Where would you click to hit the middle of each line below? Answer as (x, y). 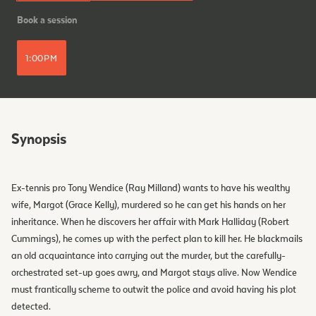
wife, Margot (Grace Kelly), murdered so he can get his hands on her (148, 206)
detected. (31, 307)
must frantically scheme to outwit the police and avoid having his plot (154, 290)
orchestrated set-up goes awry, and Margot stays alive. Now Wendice (154, 273)
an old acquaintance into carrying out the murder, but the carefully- (148, 256)
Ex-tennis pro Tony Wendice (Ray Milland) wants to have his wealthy (151, 189)
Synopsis (39, 139)
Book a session (47, 21)
